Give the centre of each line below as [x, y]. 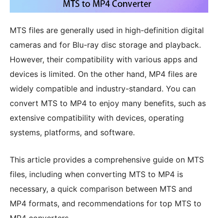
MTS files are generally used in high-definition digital [107, 30]
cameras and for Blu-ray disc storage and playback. [105, 45]
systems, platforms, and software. [72, 133]
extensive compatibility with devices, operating [97, 118]
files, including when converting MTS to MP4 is [96, 174]
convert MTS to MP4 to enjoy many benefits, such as [108, 103]
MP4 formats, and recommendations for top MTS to [106, 204]
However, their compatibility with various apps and [104, 60]
